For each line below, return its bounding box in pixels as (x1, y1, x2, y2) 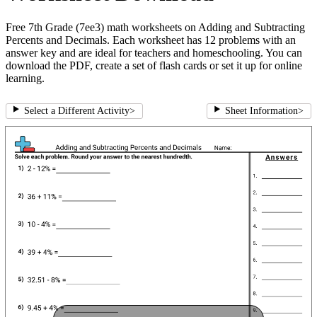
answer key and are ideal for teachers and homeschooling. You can (6, 47, 302, 59)
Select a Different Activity (23, 105, 129, 117)
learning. (6, 72, 45, 85)
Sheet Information (225, 105, 298, 117)
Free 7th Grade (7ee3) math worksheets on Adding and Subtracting (6, 21, 305, 34)
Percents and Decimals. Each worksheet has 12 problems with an (6, 34, 296, 47)
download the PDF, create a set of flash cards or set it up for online (6, 59, 302, 72)
